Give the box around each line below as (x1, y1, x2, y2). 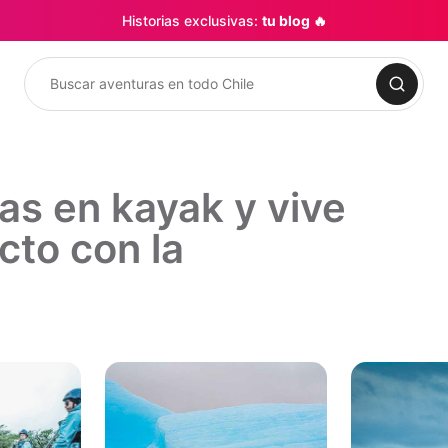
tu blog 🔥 (261, 12, 327, 29)
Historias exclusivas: (121, 12, 262, 29)
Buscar (38, 84, 52, 105)
